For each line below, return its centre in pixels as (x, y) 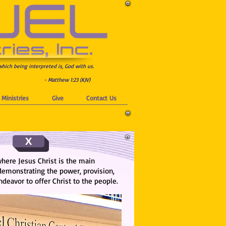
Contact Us (101, 98)
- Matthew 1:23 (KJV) (67, 80)
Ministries (15, 98)
